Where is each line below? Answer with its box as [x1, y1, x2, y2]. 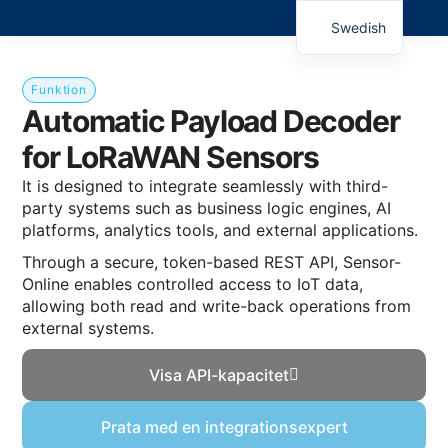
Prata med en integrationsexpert [100, 417, 348, 438]
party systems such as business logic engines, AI [22, 198, 392, 219]
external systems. [22, 318, 155, 339]
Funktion [31, 82, 87, 98]
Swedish [331, 18, 387, 36]
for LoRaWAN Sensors [22, 139, 319, 176]
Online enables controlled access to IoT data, [22, 274, 364, 295]
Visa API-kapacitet [149, 365, 289, 386]
